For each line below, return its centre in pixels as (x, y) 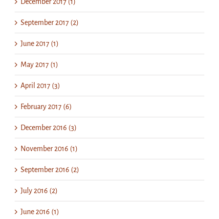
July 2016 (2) (39, 190)
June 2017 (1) (40, 43)
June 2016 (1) (40, 211)
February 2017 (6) (46, 106)
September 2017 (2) (50, 22)
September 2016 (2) (50, 169)
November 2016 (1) (49, 148)
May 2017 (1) (39, 64)
